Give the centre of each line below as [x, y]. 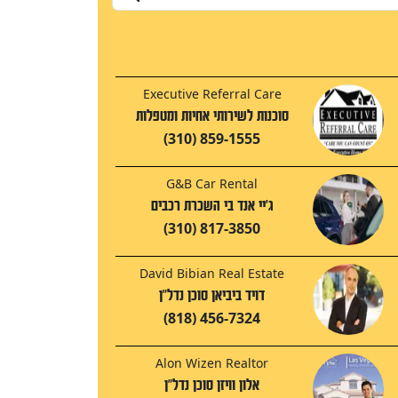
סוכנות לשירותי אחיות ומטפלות [212, 116]
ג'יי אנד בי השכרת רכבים [212, 206]
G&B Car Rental [212, 184]
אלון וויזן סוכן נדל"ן [212, 386]
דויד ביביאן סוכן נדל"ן [212, 296]
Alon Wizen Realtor [212, 363]
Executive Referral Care [212, 94]
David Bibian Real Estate [212, 274]
